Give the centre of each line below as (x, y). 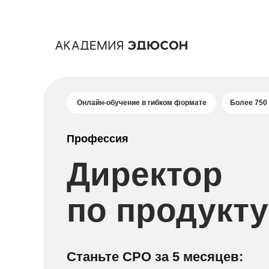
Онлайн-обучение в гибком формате (141, 103)
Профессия (98, 139)
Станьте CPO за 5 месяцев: (155, 257)
